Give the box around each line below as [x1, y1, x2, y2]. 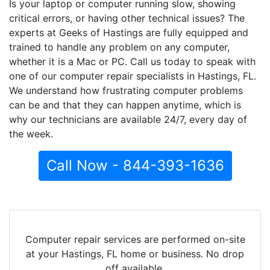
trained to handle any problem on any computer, [9, 40, 230, 53]
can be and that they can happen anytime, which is [9, 98, 241, 111]
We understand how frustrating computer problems [9, 84, 243, 96]
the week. [9, 127, 53, 140]
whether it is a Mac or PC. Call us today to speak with [9, 55, 256, 67]
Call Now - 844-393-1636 [46, 156, 224, 174]
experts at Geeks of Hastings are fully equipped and [9, 26, 248, 39]
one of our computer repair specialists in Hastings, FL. [9, 69, 256, 82]
